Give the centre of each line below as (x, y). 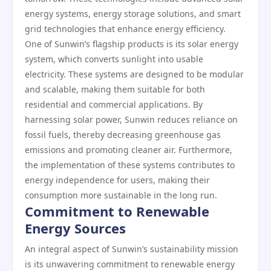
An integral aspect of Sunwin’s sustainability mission (132, 249)
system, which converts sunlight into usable (114, 59)
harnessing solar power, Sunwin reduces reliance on (131, 119)
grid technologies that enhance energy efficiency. (125, 29)
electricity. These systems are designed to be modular (134, 74)
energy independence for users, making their (117, 180)
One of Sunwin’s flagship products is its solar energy (132, 44)
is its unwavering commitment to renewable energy (130, 264)
